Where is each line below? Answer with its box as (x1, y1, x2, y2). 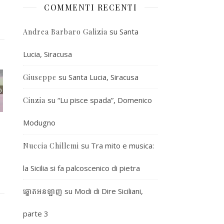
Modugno (23, 117, 55, 127)
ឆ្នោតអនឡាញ (23, 186, 62, 196)
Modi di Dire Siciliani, (74, 185, 143, 196)
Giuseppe (23, 72, 56, 82)
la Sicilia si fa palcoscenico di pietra (23, 162, 140, 173)
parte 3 (23, 208, 48, 218)
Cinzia (23, 95, 45, 105)
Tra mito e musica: (91, 140, 154, 150)
